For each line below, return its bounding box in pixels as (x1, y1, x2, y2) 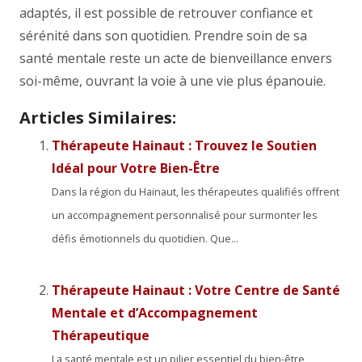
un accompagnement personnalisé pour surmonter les (52, 208, 318, 222)
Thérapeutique (52, 326, 149, 344)
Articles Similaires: (19, 107, 176, 128)
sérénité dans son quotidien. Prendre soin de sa (19, 27, 307, 44)
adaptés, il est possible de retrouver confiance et (19, 4, 313, 22)
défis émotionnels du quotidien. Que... (52, 231, 238, 246)
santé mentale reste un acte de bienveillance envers (19, 49, 332, 67)
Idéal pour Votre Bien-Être (52, 159, 220, 177)
